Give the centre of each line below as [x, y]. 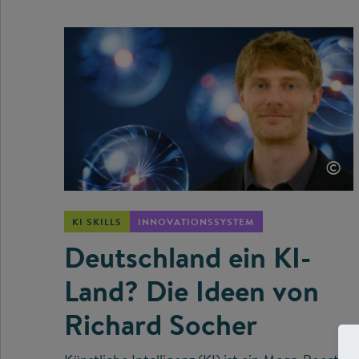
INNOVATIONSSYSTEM [196, 221]
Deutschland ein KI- [188, 257]
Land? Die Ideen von [192, 290]
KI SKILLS [97, 221]
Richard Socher [161, 324]
